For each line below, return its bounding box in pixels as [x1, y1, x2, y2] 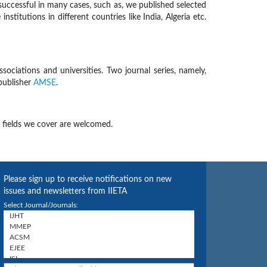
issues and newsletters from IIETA [4, 187, 127, 195]
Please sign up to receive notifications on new [4, 175, 172, 184]
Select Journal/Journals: [4, 201, 78, 209]
